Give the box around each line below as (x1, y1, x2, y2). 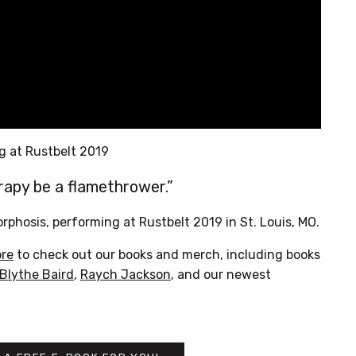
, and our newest (171, 266, 271, 282)
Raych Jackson (80, 266, 171, 282)
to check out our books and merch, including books (14, 246, 320, 262)
